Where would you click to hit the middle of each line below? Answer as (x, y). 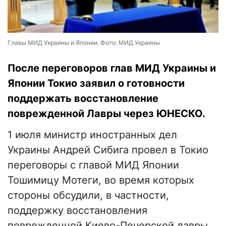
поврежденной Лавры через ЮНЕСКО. (106, 114)
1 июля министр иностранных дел (92, 135)
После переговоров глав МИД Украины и (112, 68)
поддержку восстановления (77, 211)
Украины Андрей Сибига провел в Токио (108, 150)
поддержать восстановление (83, 99)
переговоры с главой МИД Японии (93, 165)
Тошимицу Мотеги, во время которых (101, 180)
